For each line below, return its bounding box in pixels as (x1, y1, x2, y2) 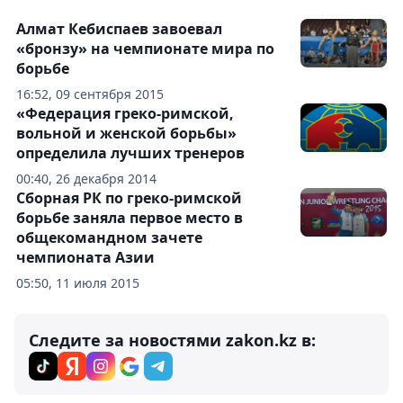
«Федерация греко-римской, (16, 103, 234, 124)
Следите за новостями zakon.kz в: (29, 329, 316, 352)
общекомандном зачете (16, 228, 202, 248)
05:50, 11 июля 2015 (16, 274, 139, 292)
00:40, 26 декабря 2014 (16, 170, 157, 188)
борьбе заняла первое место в (16, 208, 243, 228)
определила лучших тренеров (16, 143, 245, 164)
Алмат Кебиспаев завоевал (16, 19, 222, 40)
